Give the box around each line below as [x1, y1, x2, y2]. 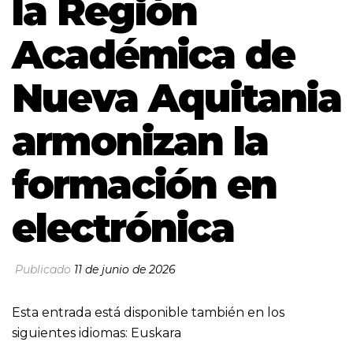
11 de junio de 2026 [74, 262, 176, 277]
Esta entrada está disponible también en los [12, 304, 284, 320]
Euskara [131, 325, 181, 340]
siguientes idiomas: [12, 325, 131, 340]
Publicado [12, 262, 74, 277]
